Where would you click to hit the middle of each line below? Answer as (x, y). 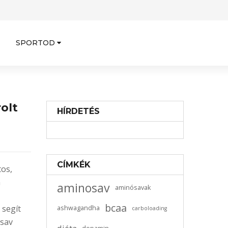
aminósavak (133, 188)
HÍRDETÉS (78, 111)
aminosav (83, 188)
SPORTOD (35, 43)
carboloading (149, 208)
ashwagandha (78, 208)
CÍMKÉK (74, 165)
